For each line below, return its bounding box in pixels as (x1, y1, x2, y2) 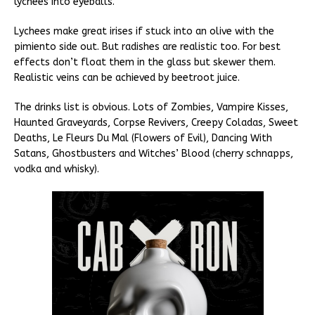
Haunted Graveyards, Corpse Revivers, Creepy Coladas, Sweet (14, 117, 298, 129)
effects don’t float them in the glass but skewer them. (14, 56, 276, 69)
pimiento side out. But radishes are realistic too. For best (14, 41, 281, 53)
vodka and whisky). (14, 163, 99, 176)
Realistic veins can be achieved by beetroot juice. (14, 72, 240, 84)
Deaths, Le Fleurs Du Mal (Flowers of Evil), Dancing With (14, 132, 272, 145)
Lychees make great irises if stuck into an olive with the (14, 25, 274, 38)
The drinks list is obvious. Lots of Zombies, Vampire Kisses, (14, 101, 288, 114)
